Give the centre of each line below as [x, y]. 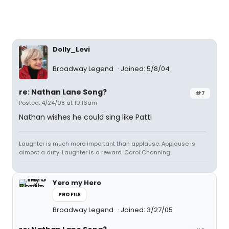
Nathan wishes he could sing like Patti [85, 117]
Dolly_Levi [71, 49]
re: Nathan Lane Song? [63, 92]
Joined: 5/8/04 [145, 69]
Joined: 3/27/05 [147, 210]
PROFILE [70, 195]
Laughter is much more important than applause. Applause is [107, 144]
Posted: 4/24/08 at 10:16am [58, 103]
